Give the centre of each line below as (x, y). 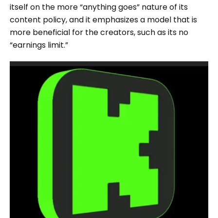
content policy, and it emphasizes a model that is (103, 20)
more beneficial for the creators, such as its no (99, 32)
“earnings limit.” (39, 45)
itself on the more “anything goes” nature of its (99, 7)
